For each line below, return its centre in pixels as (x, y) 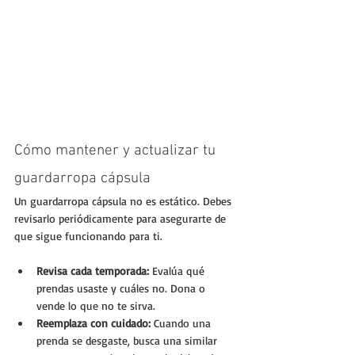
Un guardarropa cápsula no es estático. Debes (124, 201)
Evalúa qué (178, 271)
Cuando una (182, 323)
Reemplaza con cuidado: (94, 323)
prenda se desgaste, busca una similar (128, 341)
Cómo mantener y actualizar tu (117, 151)
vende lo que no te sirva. (96, 306)
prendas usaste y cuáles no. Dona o (122, 288)
